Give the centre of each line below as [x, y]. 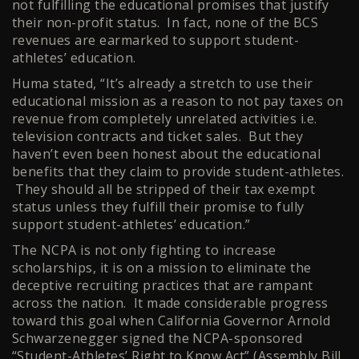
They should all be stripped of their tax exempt [164, 190]
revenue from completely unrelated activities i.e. [165, 119]
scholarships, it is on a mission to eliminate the [162, 268]
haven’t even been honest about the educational [167, 154]
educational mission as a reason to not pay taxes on [178, 101]
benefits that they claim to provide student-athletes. [178, 172]
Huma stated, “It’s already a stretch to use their [163, 84]
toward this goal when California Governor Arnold [171, 321]
